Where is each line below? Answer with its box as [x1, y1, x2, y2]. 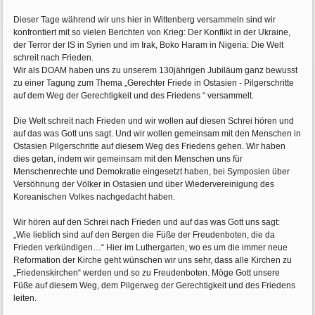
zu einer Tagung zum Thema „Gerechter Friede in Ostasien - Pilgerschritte [13, 78, 295, 89]
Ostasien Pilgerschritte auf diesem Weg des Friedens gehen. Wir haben [13, 141, 286, 152]
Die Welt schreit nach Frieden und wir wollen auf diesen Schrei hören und [13, 116, 295, 127]
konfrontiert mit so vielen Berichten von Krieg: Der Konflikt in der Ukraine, [13, 27, 291, 38]
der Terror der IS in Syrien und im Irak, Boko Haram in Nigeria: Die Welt [13, 40, 284, 51]
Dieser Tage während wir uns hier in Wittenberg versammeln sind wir [13, 15, 276, 25]
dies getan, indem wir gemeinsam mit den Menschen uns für [13, 154, 243, 165]
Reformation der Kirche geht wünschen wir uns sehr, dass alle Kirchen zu [13, 255, 292, 266]
